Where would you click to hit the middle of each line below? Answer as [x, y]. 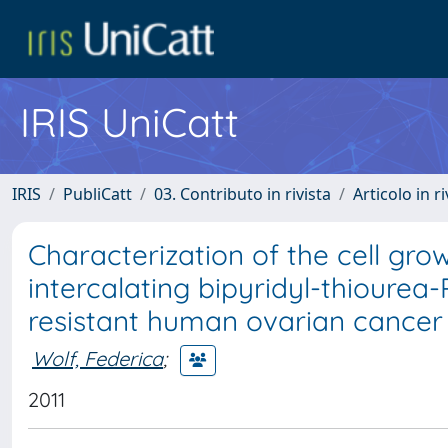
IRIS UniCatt [129, 122]
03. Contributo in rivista [242, 194]
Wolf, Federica [97, 358]
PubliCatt [97, 194]
